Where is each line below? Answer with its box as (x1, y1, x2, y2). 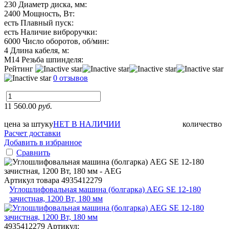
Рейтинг (4, 64, 35, 73)
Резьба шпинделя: (21, 55, 83, 64)
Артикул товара (4, 175, 61, 185)
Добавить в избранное (4, 138, 82, 147)
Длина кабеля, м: (10, 45, 69, 55)
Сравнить (16, 148, 50, 157)
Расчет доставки (4, 128, 61, 138)
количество (182, 119, 222, 128)
